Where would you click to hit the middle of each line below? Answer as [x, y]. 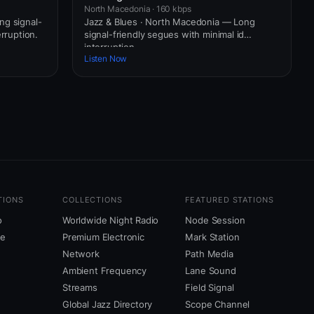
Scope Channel [218, 305]
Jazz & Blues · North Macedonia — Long [170, 21]
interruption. [111, 47]
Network [81, 254]
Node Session [215, 220]
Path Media [209, 254]
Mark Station [212, 237]
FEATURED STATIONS [230, 200]
